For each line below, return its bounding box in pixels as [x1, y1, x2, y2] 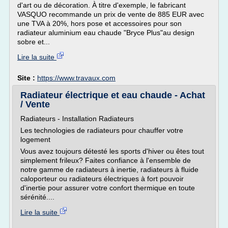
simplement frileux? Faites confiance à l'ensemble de [20, 156, 191, 164]
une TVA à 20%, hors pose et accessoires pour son [17, 19, 182, 27]
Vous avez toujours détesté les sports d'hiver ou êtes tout [20, 147, 204, 155]
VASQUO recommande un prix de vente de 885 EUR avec [17, 10, 204, 18]
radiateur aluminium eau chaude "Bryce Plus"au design [17, 28, 194, 37]
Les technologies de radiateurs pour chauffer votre [20, 126, 183, 134]
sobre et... [17, 38, 50, 46]
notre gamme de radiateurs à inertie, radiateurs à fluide [20, 165, 198, 174]
